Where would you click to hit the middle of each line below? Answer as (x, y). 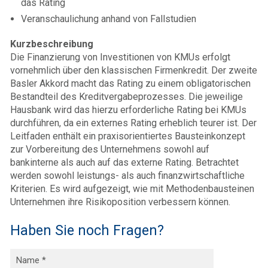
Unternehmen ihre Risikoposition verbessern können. (120, 202)
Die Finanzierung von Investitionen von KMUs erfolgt (120, 57)
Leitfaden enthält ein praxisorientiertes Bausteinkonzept (128, 136)
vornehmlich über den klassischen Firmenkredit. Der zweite (134, 70)
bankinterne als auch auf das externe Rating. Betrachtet (124, 162)
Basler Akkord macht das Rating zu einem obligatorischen (130, 83)
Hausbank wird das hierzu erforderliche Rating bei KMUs (128, 110)
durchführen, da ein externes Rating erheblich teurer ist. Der (133, 123)
